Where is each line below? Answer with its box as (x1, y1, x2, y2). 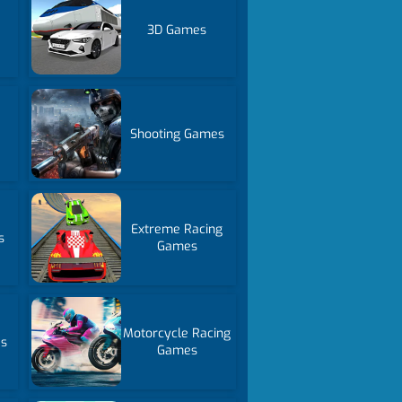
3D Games (147, 21, 207, 39)
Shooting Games (129, 125, 224, 143)
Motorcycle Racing (123, 325, 232, 342)
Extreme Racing (131, 221, 223, 238)
